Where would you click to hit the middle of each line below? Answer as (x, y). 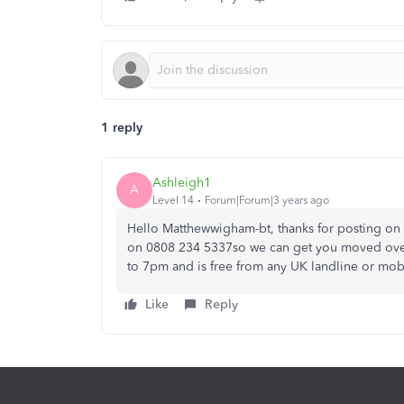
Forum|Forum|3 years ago (267, 200)
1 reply (122, 128)
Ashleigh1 (182, 182)
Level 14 (173, 200)
